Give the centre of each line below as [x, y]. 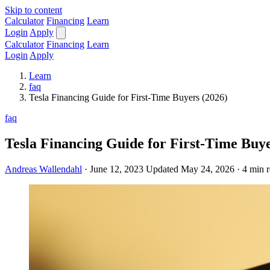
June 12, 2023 [117, 169]
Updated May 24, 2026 [190, 169]
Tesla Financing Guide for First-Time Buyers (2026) [128, 97]
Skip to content [33, 10]
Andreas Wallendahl [43, 169]
